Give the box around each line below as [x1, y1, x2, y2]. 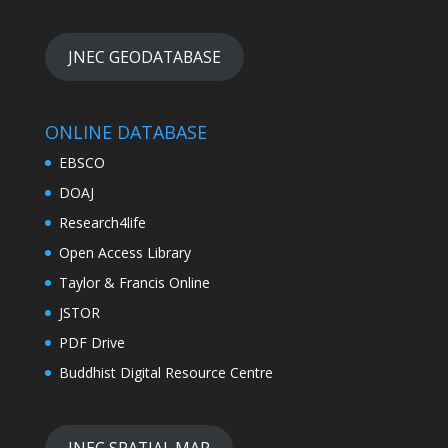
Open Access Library [58, 242, 191, 262]
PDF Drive [58, 332, 125, 352]
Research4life [58, 212, 146, 232]
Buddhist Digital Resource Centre [58, 362, 273, 382]
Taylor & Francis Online [58, 272, 210, 292]
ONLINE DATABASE [44, 119, 207, 144]
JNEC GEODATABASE [67, 45, 221, 68]
